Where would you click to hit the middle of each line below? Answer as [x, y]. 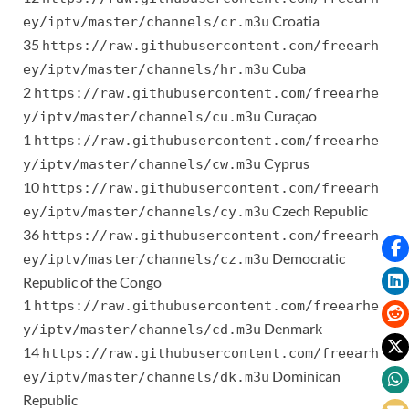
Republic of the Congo [92, 282]
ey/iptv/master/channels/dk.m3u [146, 378]
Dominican [305, 376]
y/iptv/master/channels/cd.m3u [142, 330]
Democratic [307, 258]
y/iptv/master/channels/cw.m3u [142, 165]
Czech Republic [319, 211]
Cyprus [285, 163]
